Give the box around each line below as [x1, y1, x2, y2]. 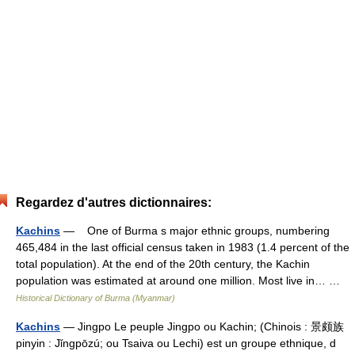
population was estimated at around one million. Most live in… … [16, 274, 346, 287]
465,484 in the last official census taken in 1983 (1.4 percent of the [16, 241, 349, 254]
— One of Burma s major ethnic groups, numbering [60, 224, 330, 237]
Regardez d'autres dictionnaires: [16, 196, 212, 209]
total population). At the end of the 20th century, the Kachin [16, 258, 310, 270]
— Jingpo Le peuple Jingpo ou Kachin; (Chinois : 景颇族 [60, 320, 344, 333]
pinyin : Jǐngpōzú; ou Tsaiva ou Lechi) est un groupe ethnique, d [16, 337, 336, 349]
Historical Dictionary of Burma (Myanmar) [16, 293, 175, 303]
